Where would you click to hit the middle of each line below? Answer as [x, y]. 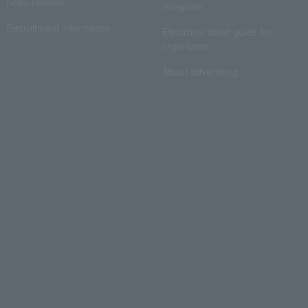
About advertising [200, 71]
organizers [185, 46]
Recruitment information [58, 27]
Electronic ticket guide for [217, 32]
